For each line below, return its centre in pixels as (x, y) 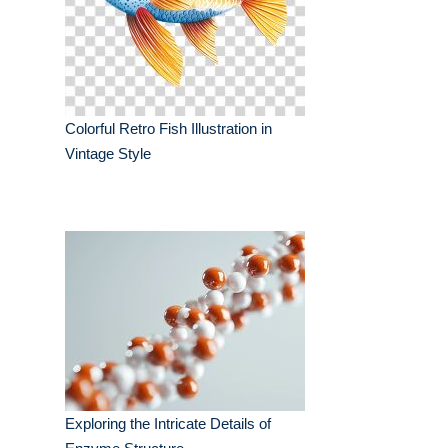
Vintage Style (108, 154)
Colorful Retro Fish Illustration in (168, 129)
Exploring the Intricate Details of (168, 424)
